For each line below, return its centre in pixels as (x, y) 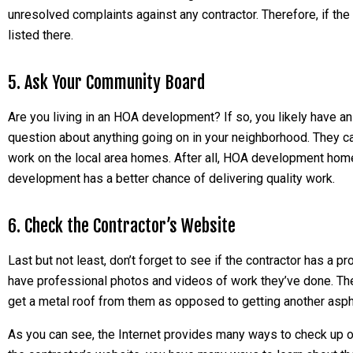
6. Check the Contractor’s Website (122, 226)
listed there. (41, 35)
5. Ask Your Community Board (106, 82)
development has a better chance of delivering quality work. (171, 178)
